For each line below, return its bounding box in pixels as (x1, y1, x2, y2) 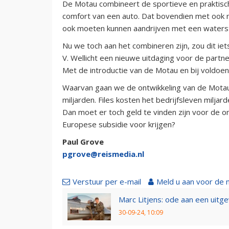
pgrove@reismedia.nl (62, 148, 144, 159)
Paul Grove (62, 136, 104, 147)
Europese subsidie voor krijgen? (62, 119, 175, 129)
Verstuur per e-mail (73, 176, 141, 187)
